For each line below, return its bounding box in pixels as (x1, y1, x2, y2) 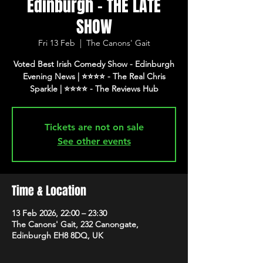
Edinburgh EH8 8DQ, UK (12, 230, 103, 241)
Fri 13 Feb (38, 38, 75, 48)
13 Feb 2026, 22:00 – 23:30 (12, 208, 107, 218)
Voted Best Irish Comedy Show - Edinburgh (14, 59, 174, 69)
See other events (57, 136, 131, 147)
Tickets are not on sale (44, 122, 144, 133)
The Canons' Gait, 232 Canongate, (12, 219, 139, 230)
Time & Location (12, 182, 86, 200)
